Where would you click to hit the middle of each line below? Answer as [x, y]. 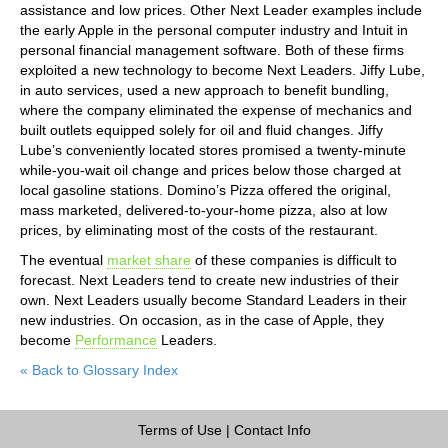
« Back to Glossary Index [99, 369]
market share [149, 259]
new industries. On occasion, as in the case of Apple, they [202, 319]
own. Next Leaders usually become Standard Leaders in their [213, 299]
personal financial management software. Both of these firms [212, 49]
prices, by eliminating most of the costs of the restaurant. [199, 229]
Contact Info [272, 429]
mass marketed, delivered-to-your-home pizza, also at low [203, 209]
